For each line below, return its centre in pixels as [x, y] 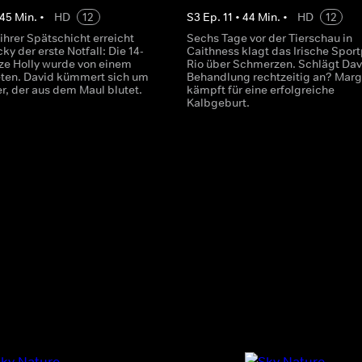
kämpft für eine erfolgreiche [260, 90]
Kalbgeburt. [218, 103]
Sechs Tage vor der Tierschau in [269, 38]
